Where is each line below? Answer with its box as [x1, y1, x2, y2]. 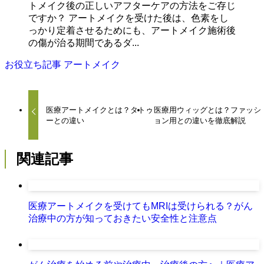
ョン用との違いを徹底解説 [154, 115, 246, 125]
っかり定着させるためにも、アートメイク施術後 [28, 25, 236, 36]
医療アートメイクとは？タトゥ [46, 105, 154, 114]
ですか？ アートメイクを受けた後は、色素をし [28, 13, 229, 24]
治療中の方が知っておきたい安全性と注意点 [28, 213, 217, 223]
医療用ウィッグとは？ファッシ [154, 105, 262, 114]
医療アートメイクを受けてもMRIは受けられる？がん [28, 200, 253, 211]
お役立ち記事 [5, 60, 64, 70]
